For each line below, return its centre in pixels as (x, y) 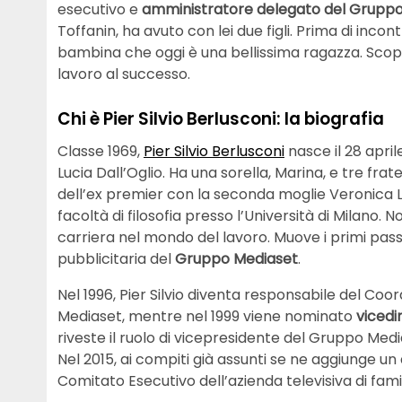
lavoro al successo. (124, 74)
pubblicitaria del (116, 258)
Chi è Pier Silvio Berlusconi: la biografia (221, 119)
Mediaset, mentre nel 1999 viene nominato (207, 316)
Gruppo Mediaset (236, 258)
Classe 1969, (100, 151)
